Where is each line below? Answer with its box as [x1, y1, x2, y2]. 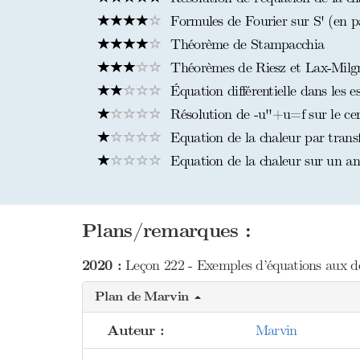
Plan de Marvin [95, 288, 193, 305]
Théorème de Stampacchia [166, 35, 325, 53]
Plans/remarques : [82, 219, 252, 243]
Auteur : [107, 321, 165, 340]
